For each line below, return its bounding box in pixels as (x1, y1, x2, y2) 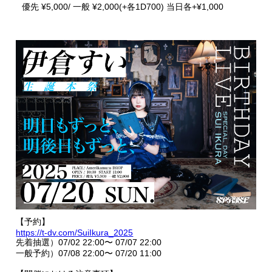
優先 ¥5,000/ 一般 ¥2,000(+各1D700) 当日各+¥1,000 (22, 2, 224, 12)
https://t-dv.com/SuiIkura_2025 (16, 228, 134, 238)
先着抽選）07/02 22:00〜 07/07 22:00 (16, 237, 162, 248)
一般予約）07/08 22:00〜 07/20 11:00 (16, 248, 162, 259)
